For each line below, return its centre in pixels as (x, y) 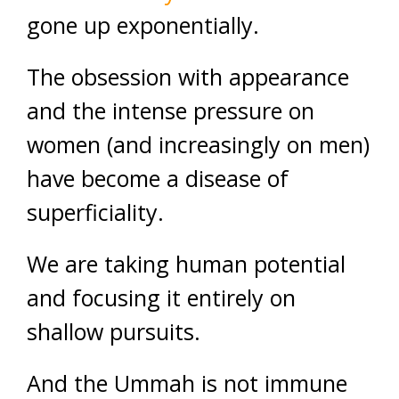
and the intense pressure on (171, 111)
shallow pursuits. (114, 332)
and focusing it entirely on (161, 298)
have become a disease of (158, 179)
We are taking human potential (186, 264)
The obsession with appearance (188, 77)
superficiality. (95, 212)
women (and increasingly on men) (198, 145)
